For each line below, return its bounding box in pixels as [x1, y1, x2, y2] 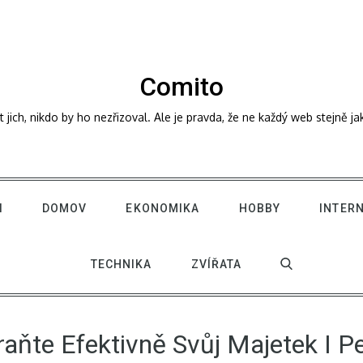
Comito [139, 71, 224, 102]
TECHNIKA [90, 258, 152, 271]
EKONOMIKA [126, 202, 200, 215]
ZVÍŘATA [190, 258, 242, 271]
